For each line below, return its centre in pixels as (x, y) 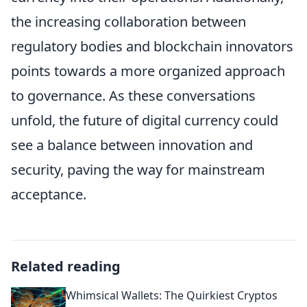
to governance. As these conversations (133, 95)
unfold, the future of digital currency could (145, 120)
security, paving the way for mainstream (138, 169)
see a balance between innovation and (132, 145)
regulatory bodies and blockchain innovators (152, 46)
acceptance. (49, 194)
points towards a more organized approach (148, 71)
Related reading (66, 266)
